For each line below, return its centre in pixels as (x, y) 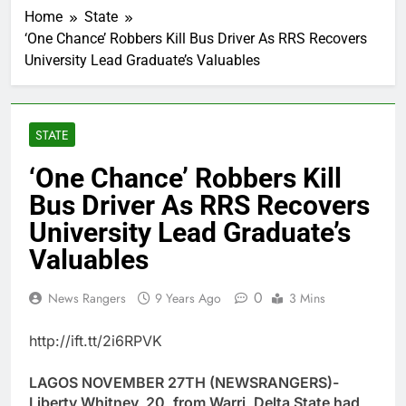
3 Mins (307, 299)
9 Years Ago (188, 299)
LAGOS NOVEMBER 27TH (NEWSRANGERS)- (184, 383)
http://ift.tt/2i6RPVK (96, 341)
